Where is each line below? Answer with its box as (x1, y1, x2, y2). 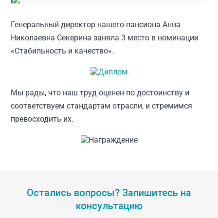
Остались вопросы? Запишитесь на (27, 187, 191, 199)
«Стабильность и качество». (11, 46, 114, 55)
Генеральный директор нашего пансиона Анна (11, 20, 181, 29)
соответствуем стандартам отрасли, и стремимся (11, 101, 193, 110)
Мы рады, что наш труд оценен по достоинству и (11, 88, 190, 97)
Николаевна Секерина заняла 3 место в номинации (11, 33, 199, 42)
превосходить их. (11, 114, 74, 124)
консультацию (75, 200, 143, 212)
